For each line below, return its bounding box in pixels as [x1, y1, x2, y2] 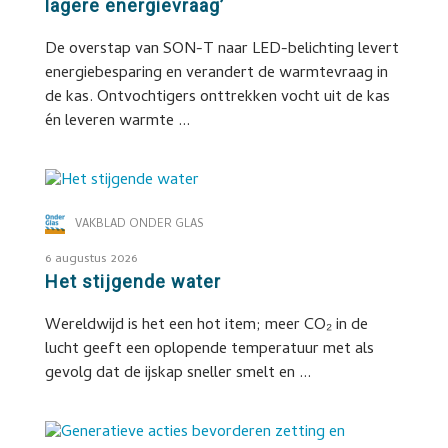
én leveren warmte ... [44, 109, 190, 135]
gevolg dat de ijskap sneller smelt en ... [44, 361, 311, 387]
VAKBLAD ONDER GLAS [74, 215, 204, 235]
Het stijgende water [44, 271, 221, 292]
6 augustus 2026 [44, 249, 137, 270]
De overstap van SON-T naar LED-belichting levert [44, 37, 399, 63]
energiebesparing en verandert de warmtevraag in [44, 61, 388, 87]
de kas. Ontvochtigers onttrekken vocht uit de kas [44, 85, 390, 111]
